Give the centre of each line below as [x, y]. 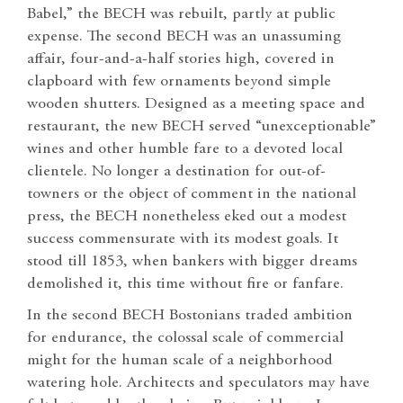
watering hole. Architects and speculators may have [198, 384]
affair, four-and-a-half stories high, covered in [181, 60]
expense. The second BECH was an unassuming [184, 37]
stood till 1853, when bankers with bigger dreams [192, 262]
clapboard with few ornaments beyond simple [179, 82]
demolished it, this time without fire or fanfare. [185, 285]
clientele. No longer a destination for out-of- [176, 172]
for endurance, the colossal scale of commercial [185, 339]
